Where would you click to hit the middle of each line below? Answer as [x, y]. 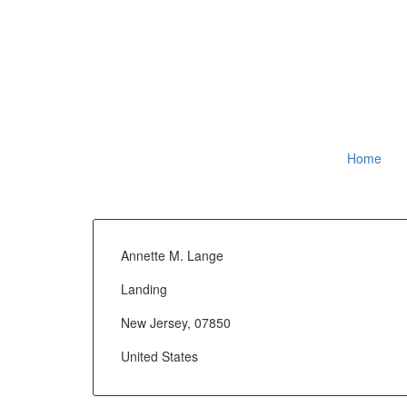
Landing [144, 288]
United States [159, 356]
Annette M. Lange [172, 255]
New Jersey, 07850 [176, 322]
